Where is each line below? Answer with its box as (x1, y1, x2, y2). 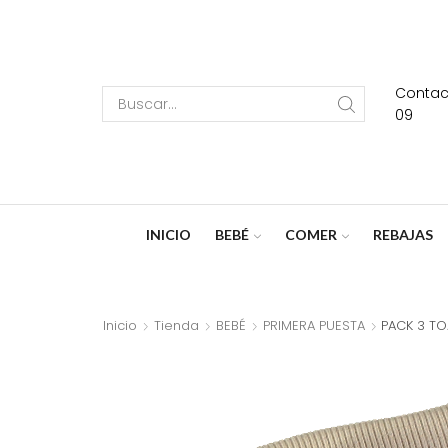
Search (234, 102, 285, 123)
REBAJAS (372, 225, 433, 243)
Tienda (154, 315, 199, 335)
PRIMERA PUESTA (263, 315, 365, 335)
